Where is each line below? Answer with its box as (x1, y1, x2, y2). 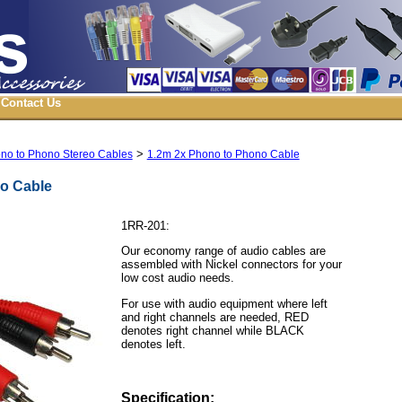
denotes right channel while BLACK (120, 323, 304, 337)
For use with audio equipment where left (120, 296, 328, 310)
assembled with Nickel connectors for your (120, 258, 342, 272)
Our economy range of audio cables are (120, 244, 326, 258)
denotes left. (120, 336, 186, 351)
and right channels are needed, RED (120, 310, 309, 324)
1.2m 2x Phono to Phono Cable (146, 148, 300, 161)
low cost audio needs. (120, 271, 234, 285)
